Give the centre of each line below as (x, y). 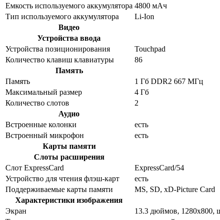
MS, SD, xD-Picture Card (175, 189)
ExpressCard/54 (159, 167)
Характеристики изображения (69, 200)
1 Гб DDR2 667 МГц (169, 81)
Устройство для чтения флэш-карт (62, 178)
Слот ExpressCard (35, 167)
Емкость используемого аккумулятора (69, 5)
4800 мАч (151, 5)
